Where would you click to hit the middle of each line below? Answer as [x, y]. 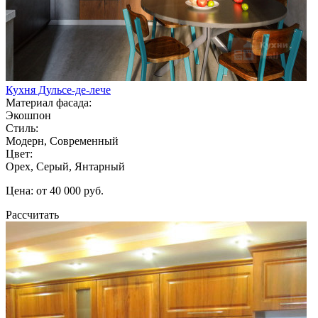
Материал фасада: [49, 102]
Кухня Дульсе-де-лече [58, 89]
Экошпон [28, 115]
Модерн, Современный [62, 141]
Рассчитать [32, 214]
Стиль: [22, 128]
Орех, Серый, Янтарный [65, 166]
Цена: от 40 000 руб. [55, 190]
